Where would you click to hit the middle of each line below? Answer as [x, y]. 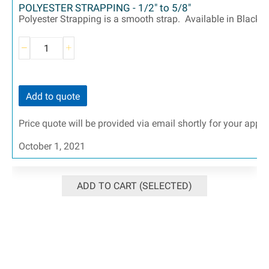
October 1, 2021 [52, 146]
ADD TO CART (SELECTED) [134, 186]
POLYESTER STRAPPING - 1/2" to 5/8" [105, 8]
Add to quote [53, 97]
